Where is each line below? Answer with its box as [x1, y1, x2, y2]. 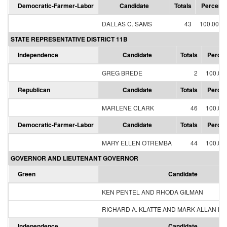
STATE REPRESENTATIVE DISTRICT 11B [11, 34, 128, 44]
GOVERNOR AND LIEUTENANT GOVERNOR [11, 154, 138, 163]
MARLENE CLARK [102, 103, 154, 112]
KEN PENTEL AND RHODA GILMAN [102, 187, 203, 196]
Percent [201, 1, 224, 10]
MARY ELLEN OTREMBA [102, 138, 172, 147]
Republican [18, 85, 50, 94]
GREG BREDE [102, 68, 142, 77]
